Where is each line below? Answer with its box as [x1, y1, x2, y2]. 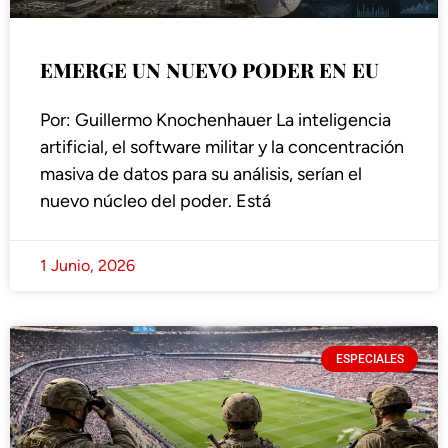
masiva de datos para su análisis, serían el [40, 163, 362, 186]
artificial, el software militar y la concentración [40, 136, 404, 159]
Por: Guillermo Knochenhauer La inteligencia [40, 109, 391, 132]
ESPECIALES [335, 352, 404, 367]
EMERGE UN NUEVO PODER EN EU [40, 56, 379, 84]
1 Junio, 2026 [40, 256, 135, 276]
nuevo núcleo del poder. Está [40, 190, 271, 213]
